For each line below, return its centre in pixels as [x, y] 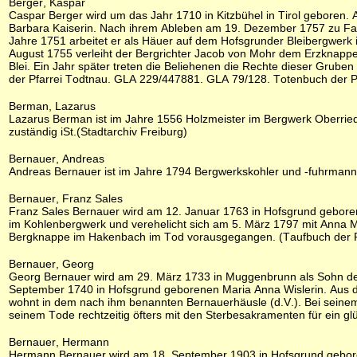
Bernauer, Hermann [59, 342]
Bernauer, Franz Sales [66, 198]
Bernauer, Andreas [57, 159]
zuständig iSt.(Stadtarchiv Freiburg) [98, 131]
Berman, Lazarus [52, 106]
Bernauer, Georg [51, 264]
